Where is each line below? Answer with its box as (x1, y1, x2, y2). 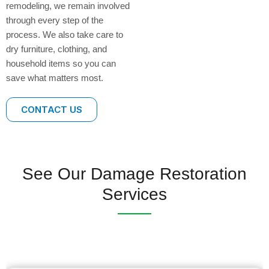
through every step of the (6, 14, 103, 25)
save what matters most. (6, 72, 103, 83)
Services (102, 184, 167, 204)
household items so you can (6, 58, 116, 68)
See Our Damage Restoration (22, 164, 247, 183)
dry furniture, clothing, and (6, 43, 107, 54)
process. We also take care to (6, 29, 123, 40)
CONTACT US (21, 103, 82, 115)
